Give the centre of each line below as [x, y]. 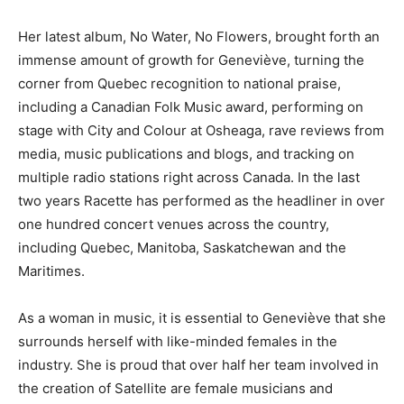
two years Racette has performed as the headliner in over [202, 201]
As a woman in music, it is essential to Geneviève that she [202, 318]
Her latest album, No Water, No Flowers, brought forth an [199, 37]
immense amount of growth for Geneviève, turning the [191, 60]
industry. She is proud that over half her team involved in [198, 365]
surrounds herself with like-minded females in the [178, 342]
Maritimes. [51, 271]
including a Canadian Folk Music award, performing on [191, 107]
